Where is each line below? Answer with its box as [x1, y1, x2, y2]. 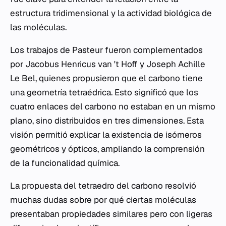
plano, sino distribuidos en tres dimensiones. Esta [10, 115, 204, 126]
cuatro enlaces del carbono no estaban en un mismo [10, 101, 215, 112]
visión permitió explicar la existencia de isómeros [10, 129, 202, 140]
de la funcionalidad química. [10, 157, 120, 168]
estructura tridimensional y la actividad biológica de [10, 8, 212, 19]
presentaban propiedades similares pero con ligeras [10, 208, 212, 219]
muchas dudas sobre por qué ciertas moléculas [10, 194, 196, 205]
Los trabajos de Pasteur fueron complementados [10, 44, 203, 55]
